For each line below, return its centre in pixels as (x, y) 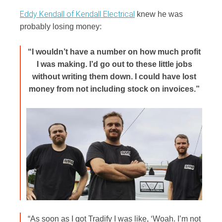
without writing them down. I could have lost (114, 76)
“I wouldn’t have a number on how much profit (114, 52)
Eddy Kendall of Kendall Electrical (77, 14)
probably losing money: (61, 27)
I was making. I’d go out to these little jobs (114, 64)
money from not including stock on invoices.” (114, 89)
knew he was (159, 14)
